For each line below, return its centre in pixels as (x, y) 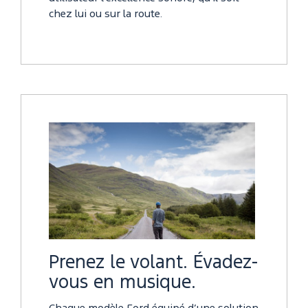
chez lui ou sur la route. (106, 15)
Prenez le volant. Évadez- (154, 263)
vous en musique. (122, 283)
